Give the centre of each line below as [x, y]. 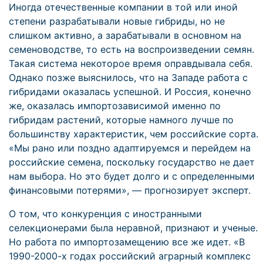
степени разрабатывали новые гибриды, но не [117, 21]
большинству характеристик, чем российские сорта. [134, 134]
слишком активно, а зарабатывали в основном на [125, 35]
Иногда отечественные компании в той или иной [123, 7]
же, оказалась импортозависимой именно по [115, 106]
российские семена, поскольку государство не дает [132, 162]
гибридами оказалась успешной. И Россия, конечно [130, 92]
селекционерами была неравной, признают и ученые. [133, 228]
